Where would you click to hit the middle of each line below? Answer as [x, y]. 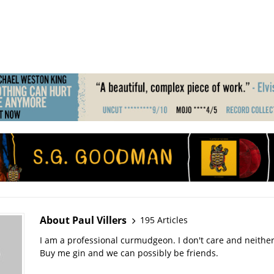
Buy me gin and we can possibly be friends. [129, 253]
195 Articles [164, 220]
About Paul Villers [83, 220]
